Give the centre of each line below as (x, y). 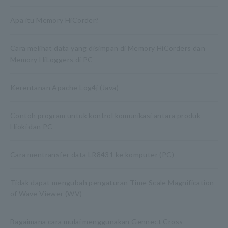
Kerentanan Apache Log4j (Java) (64, 87)
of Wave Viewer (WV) (46, 194)
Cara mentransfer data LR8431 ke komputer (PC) (92, 154)
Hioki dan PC (32, 126)
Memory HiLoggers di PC (52, 59)
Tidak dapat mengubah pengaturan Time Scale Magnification (112, 182)
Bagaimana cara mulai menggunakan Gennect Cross (97, 222)
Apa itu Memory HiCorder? (55, 20)
